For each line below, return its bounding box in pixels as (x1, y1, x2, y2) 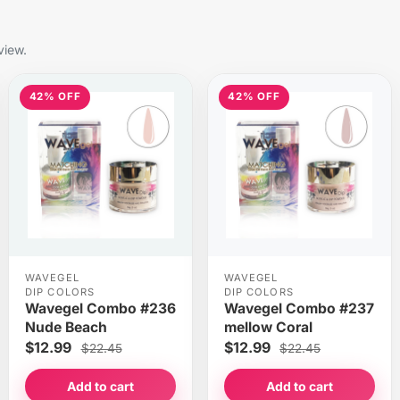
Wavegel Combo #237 (223, 300, 374, 318)
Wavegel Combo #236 (24, 300, 176, 318)
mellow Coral (223, 319, 312, 337)
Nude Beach (24, 319, 107, 337)
